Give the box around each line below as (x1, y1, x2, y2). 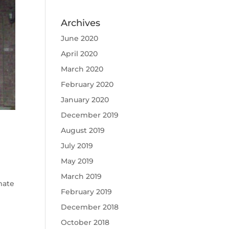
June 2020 (61, 34, 99, 43)
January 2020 (61, 95, 109, 104)
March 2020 (61, 64, 104, 74)
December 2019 (61, 110, 119, 120)
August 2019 (61, 126, 105, 135)
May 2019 (61, 156, 94, 166)
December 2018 (61, 202, 119, 212)
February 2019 (61, 187, 112, 196)
